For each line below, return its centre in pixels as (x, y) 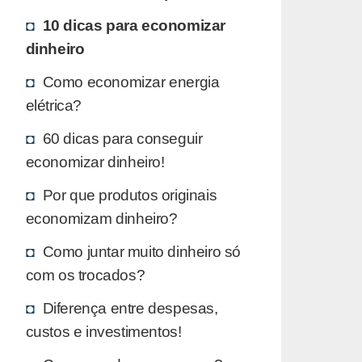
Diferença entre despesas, (130, 307)
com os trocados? (85, 274)
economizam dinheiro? (101, 218)
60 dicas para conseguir (122, 138)
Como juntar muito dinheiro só (141, 251)
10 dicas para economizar (134, 25)
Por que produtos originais (130, 194)
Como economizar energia (131, 81)
